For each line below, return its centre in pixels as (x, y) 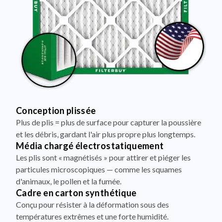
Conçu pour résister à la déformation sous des (92, 204)
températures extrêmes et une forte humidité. (92, 216)
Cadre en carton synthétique (76, 193)
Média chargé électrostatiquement (90, 145)
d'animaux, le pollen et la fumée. (69, 181)
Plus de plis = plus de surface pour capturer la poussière (109, 122)
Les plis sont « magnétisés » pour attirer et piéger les (103, 157)
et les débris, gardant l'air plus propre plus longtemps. (106, 134)
